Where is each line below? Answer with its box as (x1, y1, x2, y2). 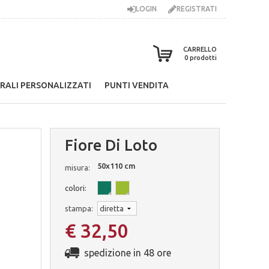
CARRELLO (183, 46, 217, 53)
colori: (64, 184, 86, 192)
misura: (64, 163, 90, 172)
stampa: (64, 204, 93, 213)
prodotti (190, 54, 217, 61)
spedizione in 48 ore (83, 247, 171, 258)
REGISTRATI (177, 5, 217, 13)
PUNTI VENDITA (104, 80, 169, 90)
